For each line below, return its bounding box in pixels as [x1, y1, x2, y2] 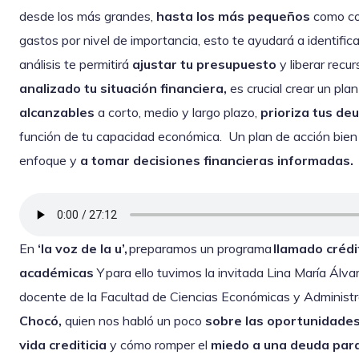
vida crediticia [19, 337, 107, 353]
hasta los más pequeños [156, 8, 310, 25]
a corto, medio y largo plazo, [98, 104, 260, 121]
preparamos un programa [127, 240, 272, 257]
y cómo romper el [107, 337, 211, 353]
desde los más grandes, [19, 8, 156, 25]
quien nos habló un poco [62, 313, 205, 329]
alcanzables [19, 104, 98, 121]
